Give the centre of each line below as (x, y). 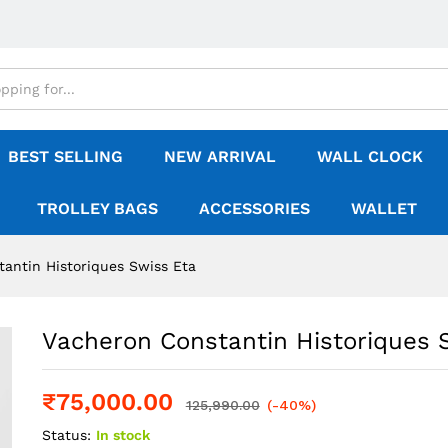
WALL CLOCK (370, 156)
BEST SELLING (65, 156)
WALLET (384, 208)
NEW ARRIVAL (220, 156)
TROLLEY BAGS (97, 208)
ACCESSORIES (254, 208)
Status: (66, 435)
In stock (122, 435)
